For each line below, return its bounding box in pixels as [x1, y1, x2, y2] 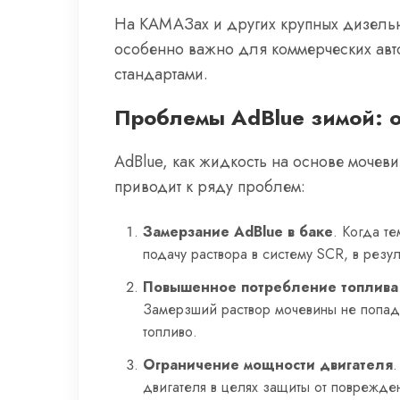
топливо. [143, 321, 197, 342]
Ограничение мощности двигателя [143, 354, 393, 375]
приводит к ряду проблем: [114, 175, 305, 198]
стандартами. [114, 62, 208, 86]
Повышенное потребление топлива [143, 277, 398, 297]
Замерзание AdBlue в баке [143, 221, 333, 242]
